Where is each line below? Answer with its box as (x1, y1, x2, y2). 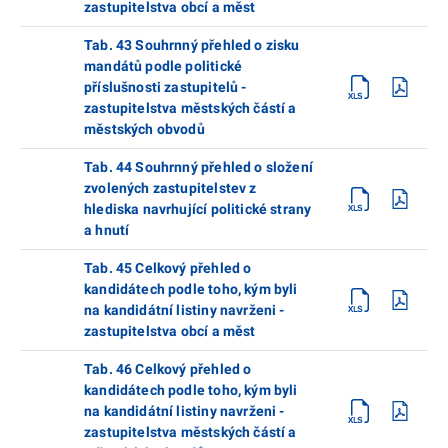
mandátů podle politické (84, 57, 243, 74)
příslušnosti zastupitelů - (84, 78, 247, 95)
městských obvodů (84, 120, 205, 137)
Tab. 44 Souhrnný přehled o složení (84, 158, 313, 175)
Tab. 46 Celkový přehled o (84, 360, 252, 377)
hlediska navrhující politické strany (84, 200, 312, 217)
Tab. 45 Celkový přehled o (84, 259, 252, 276)
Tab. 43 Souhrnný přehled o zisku (84, 36, 300, 53)
